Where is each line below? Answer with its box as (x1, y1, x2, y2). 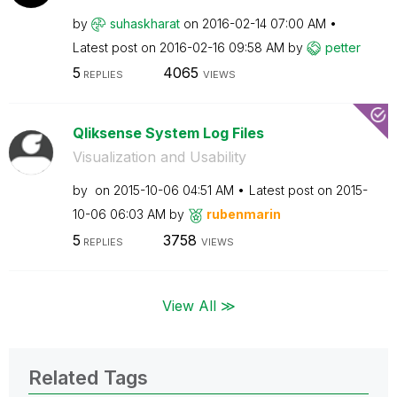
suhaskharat (109, 15, 180, 31)
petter (324, 39, 361, 55)
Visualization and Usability (72, 148, 246, 166)
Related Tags (28, 365, 148, 389)
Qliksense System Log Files (72, 124, 264, 142)
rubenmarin (206, 206, 281, 222)
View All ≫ (161, 296, 236, 315)
